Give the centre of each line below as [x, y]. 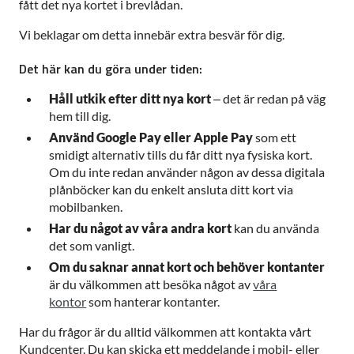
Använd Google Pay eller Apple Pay [151, 137]
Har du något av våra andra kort [141, 228]
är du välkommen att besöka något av [151, 284]
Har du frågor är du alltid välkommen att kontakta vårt [165, 331]
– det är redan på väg [269, 99]
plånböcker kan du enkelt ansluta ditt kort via [171, 190]
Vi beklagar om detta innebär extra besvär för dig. [152, 35]
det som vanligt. [92, 245]
